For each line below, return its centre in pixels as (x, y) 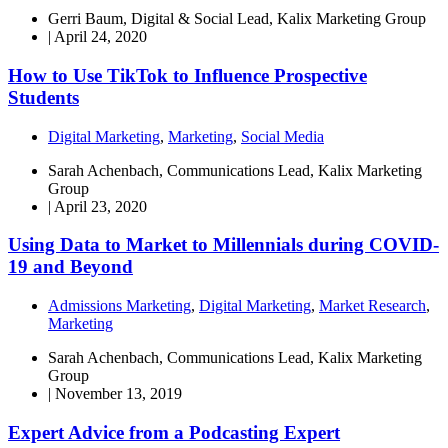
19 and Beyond (70, 267)
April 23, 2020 (100, 206)
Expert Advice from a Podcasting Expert (174, 432)
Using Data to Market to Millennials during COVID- (223, 245)
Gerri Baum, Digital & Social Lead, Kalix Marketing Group (237, 19)
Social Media (282, 136)
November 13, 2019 (118, 394)
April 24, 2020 (100, 37)
